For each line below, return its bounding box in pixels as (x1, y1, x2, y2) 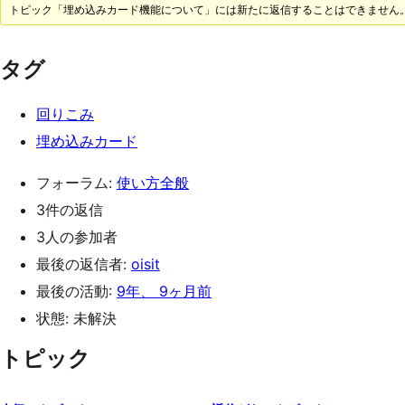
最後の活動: (36, 282, 117, 300)
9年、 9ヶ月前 (117, 282, 212, 300)
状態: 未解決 (36, 309, 117, 327)
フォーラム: (36, 174, 117, 192)
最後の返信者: (36, 255, 131, 273)
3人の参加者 (36, 228, 118, 246)
